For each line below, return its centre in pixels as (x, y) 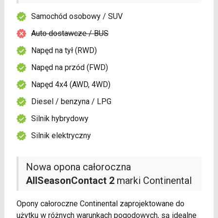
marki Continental (153, 181)
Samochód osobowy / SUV (77, 17)
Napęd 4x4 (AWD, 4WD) (71, 85)
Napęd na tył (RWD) (64, 51)
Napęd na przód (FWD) (69, 68)
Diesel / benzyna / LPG (71, 102)
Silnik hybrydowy (60, 119)
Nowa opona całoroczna (78, 167)
